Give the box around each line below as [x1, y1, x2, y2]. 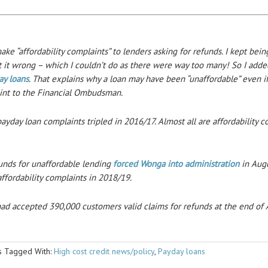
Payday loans [158, 245, 205, 257]
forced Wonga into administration [113, 157, 239, 169]
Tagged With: [4, 245, 54, 257]
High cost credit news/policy [54, 245, 154, 257]
